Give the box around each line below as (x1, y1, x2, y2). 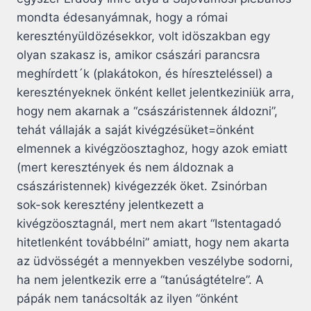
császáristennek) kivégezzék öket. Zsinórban (17, 178, 267, 193)
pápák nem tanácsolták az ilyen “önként (17, 291, 238, 305)
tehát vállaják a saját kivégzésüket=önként (17, 122, 254, 137)
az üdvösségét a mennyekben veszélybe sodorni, (17, 253, 293, 268)
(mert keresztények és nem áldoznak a (17, 160, 234, 174)
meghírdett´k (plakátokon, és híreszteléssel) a (17, 66, 273, 81)
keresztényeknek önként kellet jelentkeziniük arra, (17, 85, 294, 99)
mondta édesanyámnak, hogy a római (17, 10, 228, 24)
